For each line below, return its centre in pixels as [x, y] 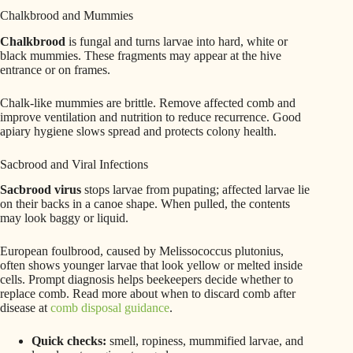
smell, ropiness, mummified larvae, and [205, 341]
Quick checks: [69, 341]
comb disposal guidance [110, 308]
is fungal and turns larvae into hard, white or [176, 41]
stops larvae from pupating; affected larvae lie [195, 190]
